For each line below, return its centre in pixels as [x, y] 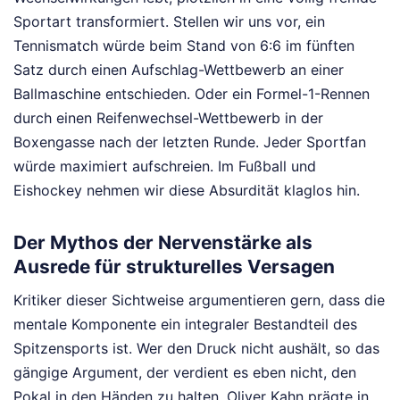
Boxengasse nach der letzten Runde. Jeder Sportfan [190, 142]
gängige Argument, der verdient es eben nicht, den [185, 372]
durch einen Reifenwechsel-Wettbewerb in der [168, 118]
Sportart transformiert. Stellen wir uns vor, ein [169, 22]
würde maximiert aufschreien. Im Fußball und [165, 167]
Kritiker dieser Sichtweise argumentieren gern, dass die [199, 300]
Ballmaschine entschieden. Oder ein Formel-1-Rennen [192, 94]
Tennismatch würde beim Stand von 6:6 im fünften [184, 46]
